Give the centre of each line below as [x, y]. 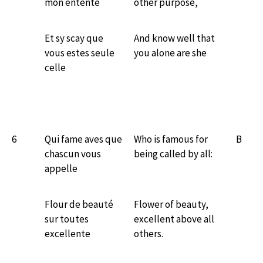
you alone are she [170, 53]
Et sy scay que [74, 38]
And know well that [174, 38]
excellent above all [174, 219]
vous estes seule [80, 53]
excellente [68, 233]
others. [149, 233]
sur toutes [67, 219]
